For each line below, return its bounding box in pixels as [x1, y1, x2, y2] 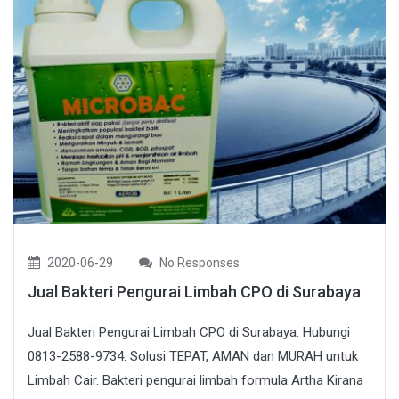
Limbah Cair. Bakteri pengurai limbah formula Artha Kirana [28, 371, 363, 388]
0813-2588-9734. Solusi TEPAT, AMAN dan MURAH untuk [28, 347, 358, 364]
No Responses [157, 255, 240, 270]
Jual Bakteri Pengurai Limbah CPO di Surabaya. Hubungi [28, 323, 350, 340]
